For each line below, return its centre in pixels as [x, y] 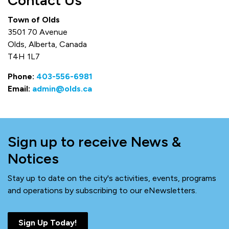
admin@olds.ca [62, 89]
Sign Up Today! [48, 223]
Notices [33, 158]
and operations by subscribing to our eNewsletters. [102, 190]
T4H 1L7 [24, 56]
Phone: [22, 76]
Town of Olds [34, 20]
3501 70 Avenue [38, 32]
